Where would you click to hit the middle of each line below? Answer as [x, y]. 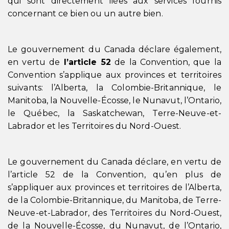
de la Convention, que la [166, 62]
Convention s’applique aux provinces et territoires [114, 75]
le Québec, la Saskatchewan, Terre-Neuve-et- [114, 113]
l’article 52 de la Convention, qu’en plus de [114, 175]
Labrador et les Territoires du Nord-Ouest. [95, 126]
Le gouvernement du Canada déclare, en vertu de [114, 162]
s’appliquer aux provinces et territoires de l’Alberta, [114, 187]
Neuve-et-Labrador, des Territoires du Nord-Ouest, [114, 213]
